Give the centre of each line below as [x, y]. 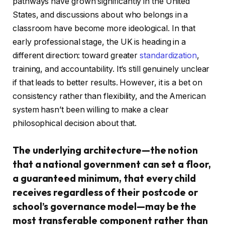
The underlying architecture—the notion [105, 150]
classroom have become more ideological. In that [104, 29]
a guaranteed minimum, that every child [104, 179]
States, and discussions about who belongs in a [100, 15]
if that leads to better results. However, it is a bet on [107, 83]
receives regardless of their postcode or [105, 193]
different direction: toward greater [76, 56]
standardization [168, 56]
